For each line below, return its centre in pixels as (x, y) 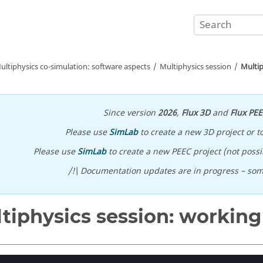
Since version (131, 113)
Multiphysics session (195, 67)
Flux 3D (196, 113)
